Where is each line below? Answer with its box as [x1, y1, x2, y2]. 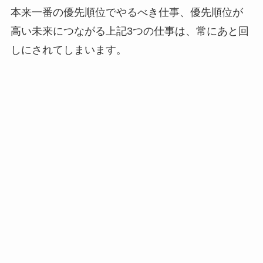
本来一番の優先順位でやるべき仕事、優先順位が [10, 6, 243, 19]
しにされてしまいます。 [10, 44, 127, 56]
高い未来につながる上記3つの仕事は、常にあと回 [10, 25, 249, 38]
